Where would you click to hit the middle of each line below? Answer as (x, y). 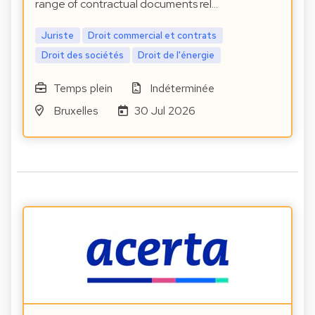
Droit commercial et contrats (153, 36)
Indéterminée (182, 88)
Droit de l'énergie (176, 54)
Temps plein (83, 88)
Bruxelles (76, 110)
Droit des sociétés (82, 54)
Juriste (57, 36)
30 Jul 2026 (165, 110)
